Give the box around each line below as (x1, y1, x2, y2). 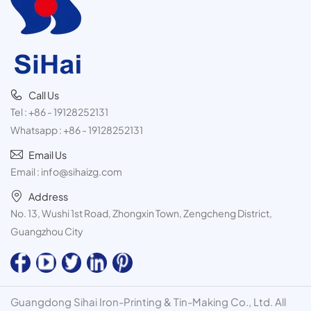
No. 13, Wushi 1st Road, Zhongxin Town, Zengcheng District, (10, 207, 272, 220)
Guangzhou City (10, 225, 83, 238)
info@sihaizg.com (41, 165, 122, 178)
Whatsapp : (10, 124, 63, 137)
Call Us (28, 89, 59, 102)
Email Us (28, 149, 67, 162)
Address (28, 190, 68, 203)
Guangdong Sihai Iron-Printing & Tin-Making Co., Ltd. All (10, 294, 286, 308)
